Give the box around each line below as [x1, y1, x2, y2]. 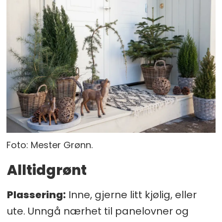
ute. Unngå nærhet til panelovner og [6, 204, 189, 219]
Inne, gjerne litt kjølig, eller [65, 188, 197, 202]
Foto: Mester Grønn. [6, 138, 93, 151]
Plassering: [6, 188, 66, 202]
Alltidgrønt [6, 161, 87, 180]
